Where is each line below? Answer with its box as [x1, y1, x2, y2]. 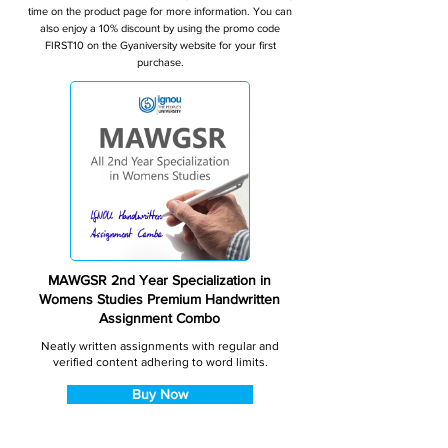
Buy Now [132, 386, 188, 402]
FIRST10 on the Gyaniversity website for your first [44, 39, 276, 51]
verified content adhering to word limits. [52, 355, 268, 369]
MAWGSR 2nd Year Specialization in [48, 272, 271, 288]
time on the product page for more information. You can [28, 5, 292, 17]
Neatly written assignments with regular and [41, 339, 279, 353]
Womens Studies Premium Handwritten [39, 291, 280, 307]
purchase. [136, 56, 184, 68]
